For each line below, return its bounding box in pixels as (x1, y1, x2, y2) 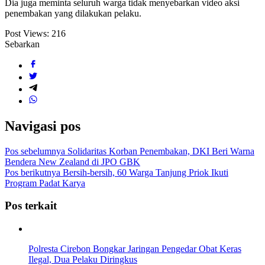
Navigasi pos (5, 118, 80, 134)
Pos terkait (5, 199, 57, 212)
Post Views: (5, 28, 49, 38)
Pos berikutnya (5, 167, 60, 177)
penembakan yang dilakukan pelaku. (5, 8, 141, 18)
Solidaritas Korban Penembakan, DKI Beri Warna (65, 146, 254, 156)
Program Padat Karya (5, 177, 85, 188)
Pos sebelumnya (5, 146, 65, 156)
